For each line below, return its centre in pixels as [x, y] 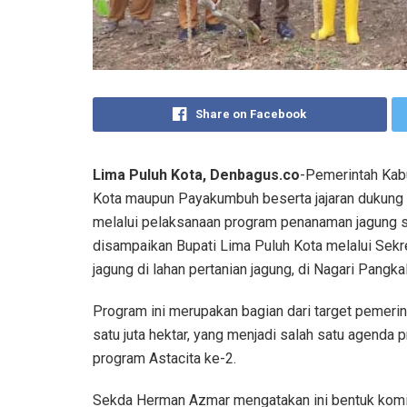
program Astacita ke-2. [164, 358]
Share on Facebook [251, 114]
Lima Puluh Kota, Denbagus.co [196, 174]
